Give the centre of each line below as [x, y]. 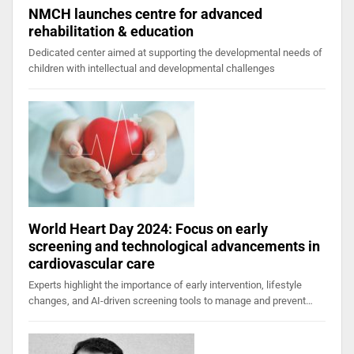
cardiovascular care [92, 263]
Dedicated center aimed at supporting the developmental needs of [175, 52]
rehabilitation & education [111, 31]
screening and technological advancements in [174, 246]
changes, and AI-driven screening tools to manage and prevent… [171, 300]
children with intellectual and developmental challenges [152, 68]
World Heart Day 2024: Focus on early [148, 228]
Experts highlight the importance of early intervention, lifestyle [165, 284]
